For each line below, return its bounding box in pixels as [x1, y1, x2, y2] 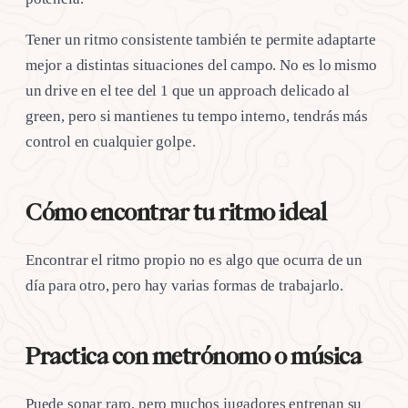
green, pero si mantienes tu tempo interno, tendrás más [25, 107, 368, 125]
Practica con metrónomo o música [25, 344, 362, 367]
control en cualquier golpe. [25, 132, 196, 150]
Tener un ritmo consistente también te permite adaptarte [25, 30, 376, 48]
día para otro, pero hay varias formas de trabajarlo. [25, 276, 344, 294]
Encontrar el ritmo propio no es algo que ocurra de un [25, 250, 362, 269]
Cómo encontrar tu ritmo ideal [25, 200, 327, 223]
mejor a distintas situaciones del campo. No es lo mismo [25, 56, 377, 74]
